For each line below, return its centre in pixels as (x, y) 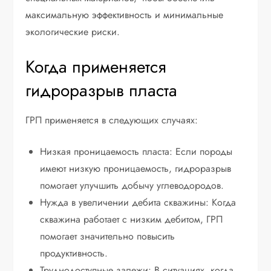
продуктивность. (74, 253)
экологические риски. (73, 32)
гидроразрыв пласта (102, 91)
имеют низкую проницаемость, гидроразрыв (136, 169)
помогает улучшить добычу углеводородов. (132, 186)
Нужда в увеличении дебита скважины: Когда (138, 203)
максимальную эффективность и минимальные (125, 15)
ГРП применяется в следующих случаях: (112, 120)
